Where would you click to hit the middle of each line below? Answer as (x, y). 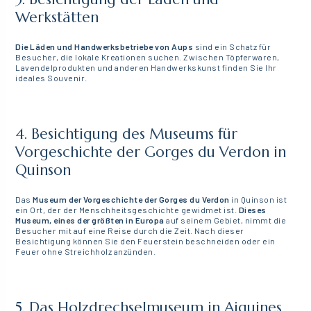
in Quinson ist (258, 200)
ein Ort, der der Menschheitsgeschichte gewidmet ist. (127, 210)
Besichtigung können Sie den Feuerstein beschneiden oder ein (145, 241)
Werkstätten (57, 18)
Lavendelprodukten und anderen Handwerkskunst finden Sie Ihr (146, 68)
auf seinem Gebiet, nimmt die (226, 220)
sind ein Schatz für (232, 47)
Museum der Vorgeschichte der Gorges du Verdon (131, 200)
